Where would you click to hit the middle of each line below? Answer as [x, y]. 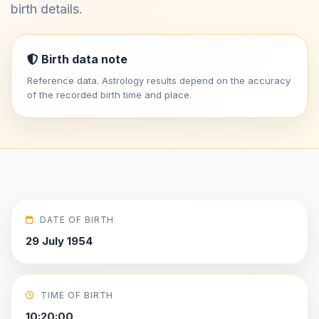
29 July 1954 [59, 241]
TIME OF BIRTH [77, 295]
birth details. [47, 9]
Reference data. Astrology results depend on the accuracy [159, 80]
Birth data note [83, 59]
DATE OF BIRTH [77, 220]
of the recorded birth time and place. [109, 95]
